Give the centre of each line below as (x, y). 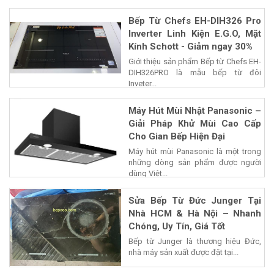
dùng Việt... (148, 173)
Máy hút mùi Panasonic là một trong (195, 151)
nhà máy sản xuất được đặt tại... (183, 252)
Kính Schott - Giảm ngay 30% (191, 46)
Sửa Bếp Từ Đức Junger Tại (195, 200)
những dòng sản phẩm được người (195, 162)
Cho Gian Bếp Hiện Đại (177, 136)
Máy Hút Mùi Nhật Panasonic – (195, 110)
